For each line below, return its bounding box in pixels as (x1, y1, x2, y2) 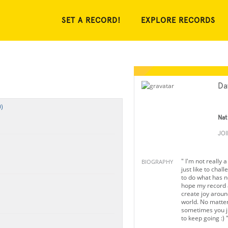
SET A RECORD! (62, 16, 121, 25)
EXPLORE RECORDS (141, 16, 215, 25)
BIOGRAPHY (141, 158, 173, 165)
